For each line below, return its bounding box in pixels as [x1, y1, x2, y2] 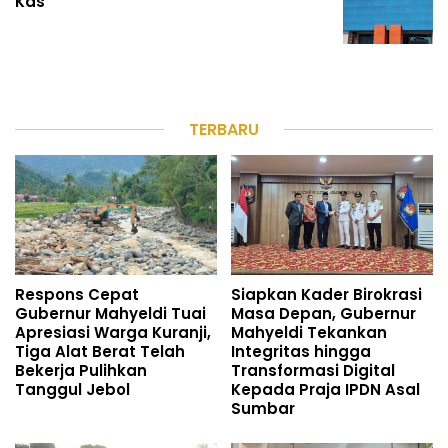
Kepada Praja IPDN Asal [231, 379, 420, 401]
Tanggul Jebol [15, 379, 130, 401]
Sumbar [231, 398, 295, 420]
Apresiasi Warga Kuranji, [15, 322, 211, 344]
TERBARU [189, 118, 259, 142]
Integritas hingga [231, 341, 371, 363]
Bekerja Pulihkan [15, 360, 147, 382]
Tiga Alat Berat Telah [15, 341, 185, 363]
